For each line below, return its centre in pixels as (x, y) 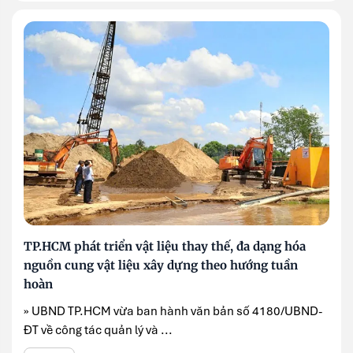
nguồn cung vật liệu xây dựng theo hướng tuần (161, 265)
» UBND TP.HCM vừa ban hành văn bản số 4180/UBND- (173, 311)
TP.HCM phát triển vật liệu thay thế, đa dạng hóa (165, 246)
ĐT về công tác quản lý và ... (98, 330)
